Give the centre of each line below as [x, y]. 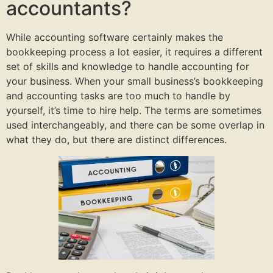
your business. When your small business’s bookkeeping [135, 81]
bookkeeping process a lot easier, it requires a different [134, 52]
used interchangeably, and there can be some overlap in [135, 125]
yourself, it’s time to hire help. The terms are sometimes [134, 111]
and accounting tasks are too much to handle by [118, 96]
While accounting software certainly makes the [115, 37]
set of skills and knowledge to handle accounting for [128, 67]
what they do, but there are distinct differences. [116, 140]
